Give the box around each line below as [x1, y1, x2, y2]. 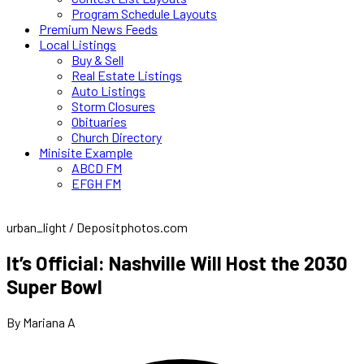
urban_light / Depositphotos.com [6, 219, 188, 235]
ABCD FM [71, 160, 122, 175]
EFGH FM [71, 175, 121, 191]
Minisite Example [39, 145, 132, 160]
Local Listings [39, 37, 116, 52]
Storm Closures [71, 98, 155, 114]
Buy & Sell [71, 52, 123, 67]
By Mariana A [6, 314, 76, 330]
